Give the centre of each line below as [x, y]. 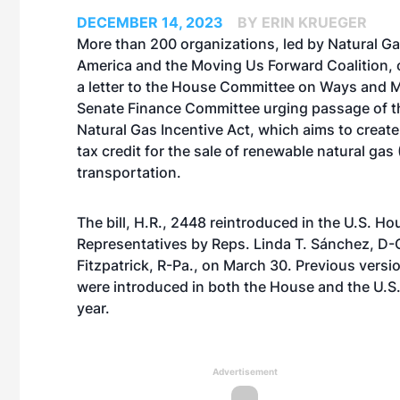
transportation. [131, 172]
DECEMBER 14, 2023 [150, 22]
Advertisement [245, 371]
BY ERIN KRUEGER [302, 22]
